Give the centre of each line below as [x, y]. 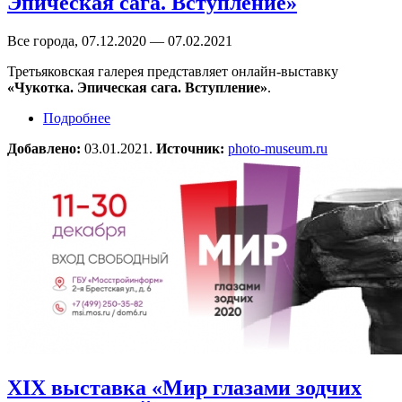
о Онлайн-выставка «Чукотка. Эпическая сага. [253, 118]
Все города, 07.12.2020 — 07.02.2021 [120, 41]
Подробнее [77, 118]
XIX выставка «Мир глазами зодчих [184, 388]
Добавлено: [46, 149]
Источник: [192, 149]
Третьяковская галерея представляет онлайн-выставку [173, 72]
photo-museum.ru [278, 149]
